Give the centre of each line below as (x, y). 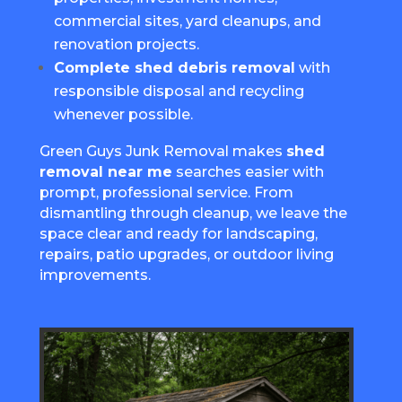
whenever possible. (123, 114)
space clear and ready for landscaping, (178, 233)
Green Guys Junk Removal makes (162, 151)
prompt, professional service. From (166, 192)
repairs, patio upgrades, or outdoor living (186, 254)
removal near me (105, 171)
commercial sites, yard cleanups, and (187, 21)
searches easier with (248, 171)
